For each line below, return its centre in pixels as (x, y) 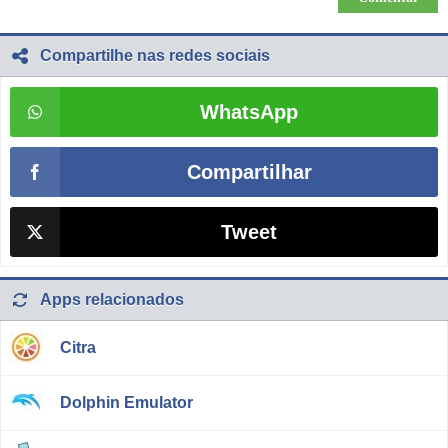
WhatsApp (249, 112)
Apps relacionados (112, 300)
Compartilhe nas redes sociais (155, 56)
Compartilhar (249, 172)
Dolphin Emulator (126, 403)
